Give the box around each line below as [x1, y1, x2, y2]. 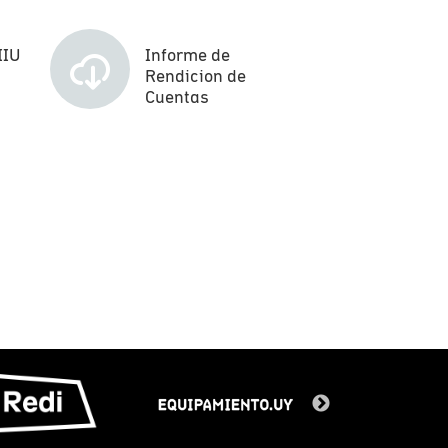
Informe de [144, 44, 230, 65]
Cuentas [144, 86, 209, 107]
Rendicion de [144, 65, 246, 86]
